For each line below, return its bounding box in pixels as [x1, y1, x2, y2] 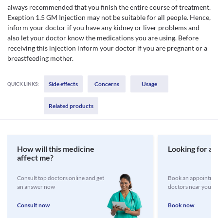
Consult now [17, 201, 50, 209]
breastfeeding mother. [7, 54, 73, 62]
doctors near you [168, 183, 211, 190]
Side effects [49, 80, 78, 88]
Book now [168, 201, 194, 209]
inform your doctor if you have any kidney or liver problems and [7, 23, 200, 32]
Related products [49, 102, 93, 109]
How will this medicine [17, 144, 94, 153]
